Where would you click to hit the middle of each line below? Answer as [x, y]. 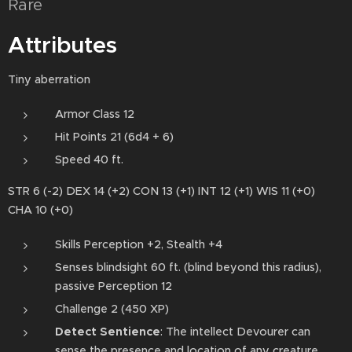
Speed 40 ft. [89, 159]
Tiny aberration [49, 79]
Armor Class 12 [95, 114]
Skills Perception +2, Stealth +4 [139, 244]
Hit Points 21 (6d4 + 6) [114, 137]
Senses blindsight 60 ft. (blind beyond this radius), [188, 267]
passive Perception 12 [114, 286]
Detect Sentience [108, 332]
